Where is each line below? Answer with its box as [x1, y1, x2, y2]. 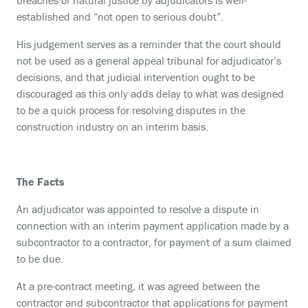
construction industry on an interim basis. [16, 120, 208, 133]
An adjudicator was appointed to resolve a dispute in [16, 202, 259, 216]
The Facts [16, 175, 70, 188]
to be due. [16, 252, 63, 265]
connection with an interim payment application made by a [16, 219, 289, 232]
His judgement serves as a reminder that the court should [16, 37, 281, 51]
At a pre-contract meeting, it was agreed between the [16, 279, 260, 293]
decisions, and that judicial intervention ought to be [16, 70, 255, 84]
